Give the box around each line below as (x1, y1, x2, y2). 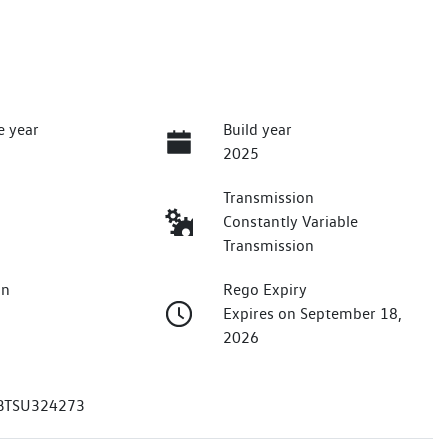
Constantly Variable (222, 212, 358, 232)
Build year (222, 120, 292, 140)
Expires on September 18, (222, 304, 402, 324)
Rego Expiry (222, 280, 307, 300)
